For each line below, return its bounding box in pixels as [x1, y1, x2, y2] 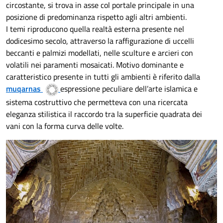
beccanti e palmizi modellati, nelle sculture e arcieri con [6, 47, 193, 59]
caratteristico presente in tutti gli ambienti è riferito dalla [6, 71, 200, 83]
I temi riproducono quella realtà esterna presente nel [6, 23, 184, 35]
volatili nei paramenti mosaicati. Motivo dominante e [6, 59, 184, 71]
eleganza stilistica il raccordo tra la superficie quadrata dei [6, 108, 202, 120]
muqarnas [6, 83, 41, 95]
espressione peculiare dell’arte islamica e [60, 83, 198, 95]
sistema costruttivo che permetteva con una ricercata [6, 96, 188, 108]
